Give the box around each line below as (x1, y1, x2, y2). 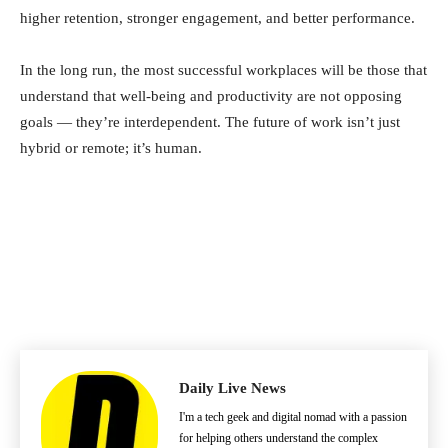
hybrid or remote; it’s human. (20, 140, 202, 156)
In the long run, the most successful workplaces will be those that (20, 62, 427, 78)
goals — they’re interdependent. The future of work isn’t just (20, 114, 400, 130)
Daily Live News (179, 380, 286, 396)
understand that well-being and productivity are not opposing (20, 88, 402, 104)
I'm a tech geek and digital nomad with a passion (179, 410, 407, 424)
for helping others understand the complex (179, 431, 378, 445)
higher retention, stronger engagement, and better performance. (20, 10, 415, 26)
